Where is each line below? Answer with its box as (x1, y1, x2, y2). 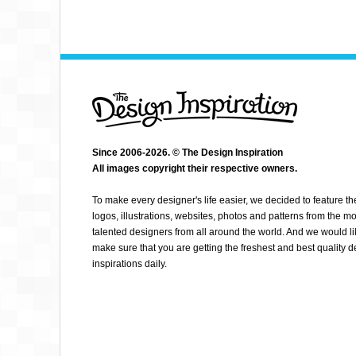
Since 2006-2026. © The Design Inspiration (92, 147, 283, 158)
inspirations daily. (92, 258, 167, 269)
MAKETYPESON (277, 169, 339, 178)
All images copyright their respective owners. (92, 163, 297, 174)
